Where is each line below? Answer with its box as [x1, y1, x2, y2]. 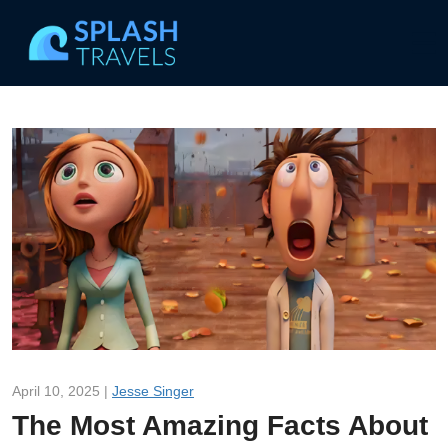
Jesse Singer [112, 382, 194, 399]
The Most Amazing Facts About [12, 409, 428, 441]
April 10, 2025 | [12, 382, 112, 399]
